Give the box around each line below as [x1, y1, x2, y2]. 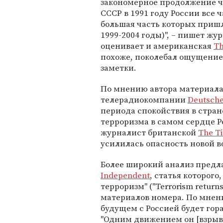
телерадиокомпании [101, 94, 188, 106]
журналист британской [101, 126, 198, 139]
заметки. [101, 62, 136, 74]
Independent [101, 169, 150, 182]
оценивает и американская [101, 40, 214, 52]
